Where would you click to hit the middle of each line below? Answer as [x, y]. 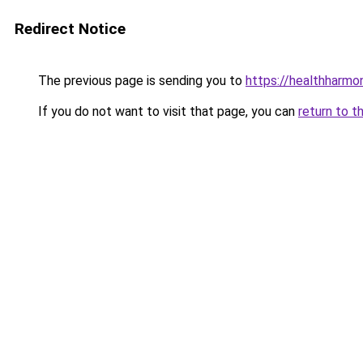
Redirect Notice [70, 29]
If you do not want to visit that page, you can [167, 111]
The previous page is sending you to [140, 81]
